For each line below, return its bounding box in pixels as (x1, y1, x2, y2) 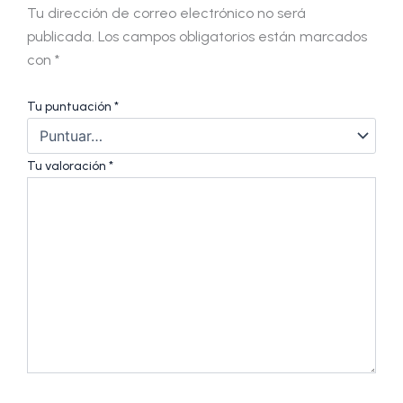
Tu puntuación (27, 99, 114, 115)
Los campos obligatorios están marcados (98, 27, 367, 45)
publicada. (27, 27, 94, 45)
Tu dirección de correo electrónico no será (27, 4, 306, 22)
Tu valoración (27, 158, 109, 175)
